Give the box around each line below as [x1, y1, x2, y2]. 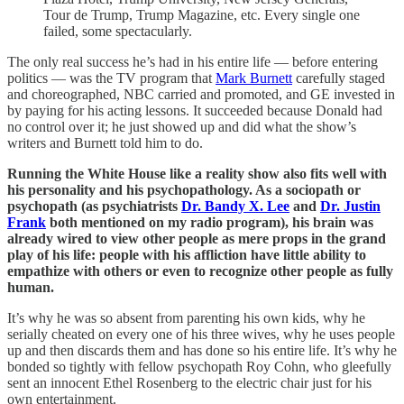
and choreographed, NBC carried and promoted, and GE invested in [7, 86, 395, 102]
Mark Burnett [216, 69, 292, 86]
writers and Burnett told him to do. [7, 134, 203, 151]
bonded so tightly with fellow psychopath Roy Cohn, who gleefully [7, 358, 391, 374]
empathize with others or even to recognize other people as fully [7, 262, 393, 279]
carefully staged [292, 69, 385, 86]
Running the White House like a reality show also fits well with [7, 165, 387, 181]
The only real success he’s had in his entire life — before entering [7, 53, 378, 69]
